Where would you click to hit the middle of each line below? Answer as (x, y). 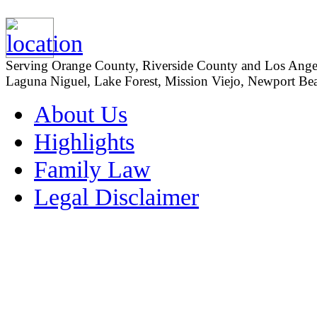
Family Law (92, 169)
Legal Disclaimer (116, 196)
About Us (81, 114)
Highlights (84, 141)
